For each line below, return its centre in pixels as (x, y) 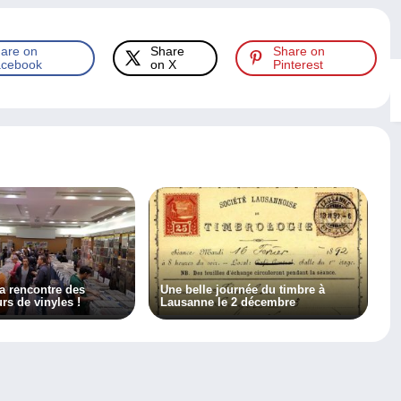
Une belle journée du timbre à (242, 290)
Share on (299, 51)
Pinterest (299, 65)
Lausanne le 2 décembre (227, 303)
